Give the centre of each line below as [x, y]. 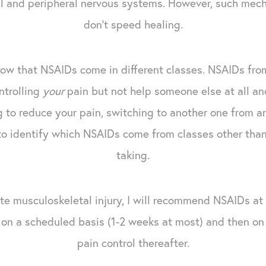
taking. [133, 154]
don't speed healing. [133, 24]
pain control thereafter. [133, 242]
